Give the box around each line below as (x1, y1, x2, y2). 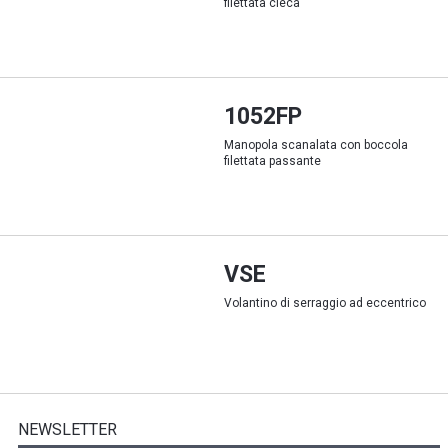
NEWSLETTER (17, 420, 117, 439)
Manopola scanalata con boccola (224, 138, 408, 152)
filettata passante (224, 154, 321, 168)
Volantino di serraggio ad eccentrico (224, 296, 426, 310)
